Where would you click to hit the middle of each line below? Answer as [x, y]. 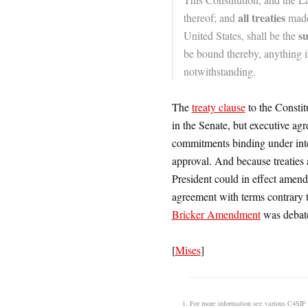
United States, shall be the [241, 36]
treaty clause [218, 107]
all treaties [261, 18]
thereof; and [210, 18]
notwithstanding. [219, 71]
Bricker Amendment [216, 214]
